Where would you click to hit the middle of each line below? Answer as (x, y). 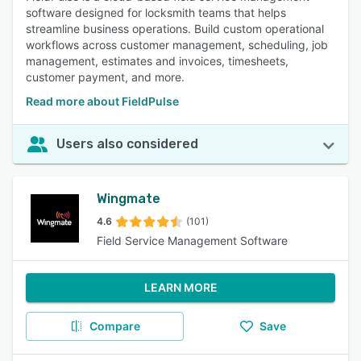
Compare (114, 326)
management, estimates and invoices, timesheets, (157, 61)
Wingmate (129, 199)
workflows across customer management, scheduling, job (177, 45)
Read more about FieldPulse (102, 101)
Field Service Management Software (192, 241)
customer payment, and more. (105, 77)
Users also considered (127, 144)
